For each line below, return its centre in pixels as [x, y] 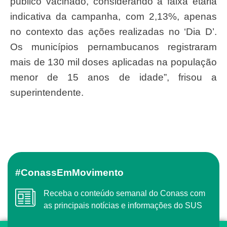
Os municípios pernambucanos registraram [113, 47]
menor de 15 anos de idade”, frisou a [113, 77]
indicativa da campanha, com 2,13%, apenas [113, 16]
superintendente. [47, 92]
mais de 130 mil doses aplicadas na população [113, 62]
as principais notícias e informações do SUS [123, 205]
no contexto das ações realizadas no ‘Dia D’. [113, 31]
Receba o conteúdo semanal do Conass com [47, 193]
